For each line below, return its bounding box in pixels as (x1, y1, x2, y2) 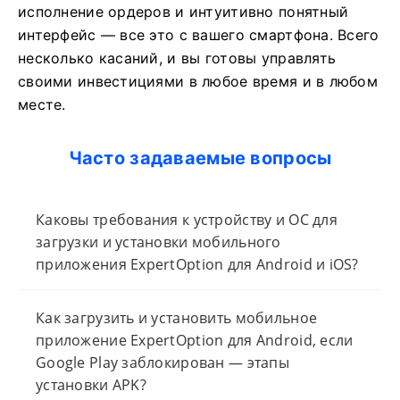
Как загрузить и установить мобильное (36, 308, 318, 329)
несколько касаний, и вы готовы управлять (18, 49, 337, 68)
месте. (18, 96, 66, 114)
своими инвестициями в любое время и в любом (18, 72, 379, 91)
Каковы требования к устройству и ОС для (36, 210, 337, 230)
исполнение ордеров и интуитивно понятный (18, 3, 349, 21)
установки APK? (36, 375, 146, 396)
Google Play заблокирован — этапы (36, 353, 289, 373)
